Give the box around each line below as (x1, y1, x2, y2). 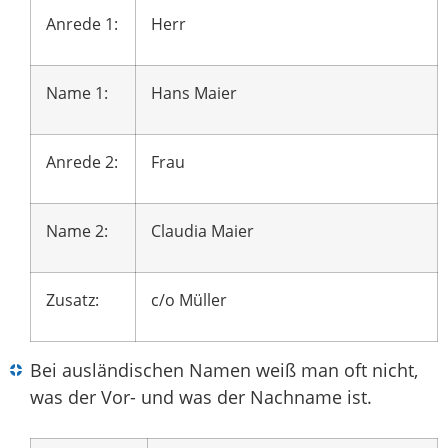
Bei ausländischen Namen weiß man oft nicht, (30, 358, 418, 383)
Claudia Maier (151, 220, 254, 243)
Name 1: (46, 82, 108, 105)
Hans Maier (151, 82, 237, 105)
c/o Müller (151, 289, 227, 312)
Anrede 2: (46, 151, 118, 174)
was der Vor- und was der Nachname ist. (30, 385, 372, 410)
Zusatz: (46, 289, 99, 312)
